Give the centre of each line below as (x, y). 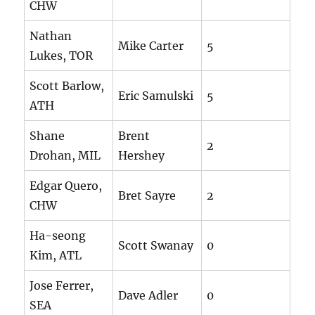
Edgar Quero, (66, 186)
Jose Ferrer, (62, 286)
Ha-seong (58, 236)
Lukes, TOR (62, 56)
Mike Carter (151, 46)
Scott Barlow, (67, 86)
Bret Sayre (147, 196)
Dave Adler (148, 296)
